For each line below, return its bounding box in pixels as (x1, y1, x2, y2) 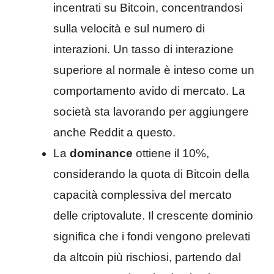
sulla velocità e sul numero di (53, 21, 205, 35)
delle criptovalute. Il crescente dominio (53, 209, 253, 222)
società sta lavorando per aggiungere (53, 105, 249, 118)
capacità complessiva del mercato (53, 188, 232, 201)
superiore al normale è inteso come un (53, 63, 254, 76)
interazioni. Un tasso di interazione (53, 42, 234, 56)
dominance (70, 146, 133, 160)
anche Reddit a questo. (53, 125, 176, 139)
